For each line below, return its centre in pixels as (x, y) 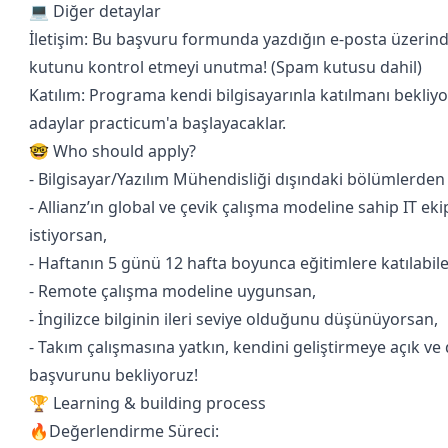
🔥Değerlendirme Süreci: (124, 431)
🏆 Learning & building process (147, 403)
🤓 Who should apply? (112, 151)
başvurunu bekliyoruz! (113, 375)
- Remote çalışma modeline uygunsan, (172, 291)
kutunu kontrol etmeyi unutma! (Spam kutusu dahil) (225, 67)
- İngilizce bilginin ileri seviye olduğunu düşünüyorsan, (233, 319)
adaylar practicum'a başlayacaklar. (157, 123)
